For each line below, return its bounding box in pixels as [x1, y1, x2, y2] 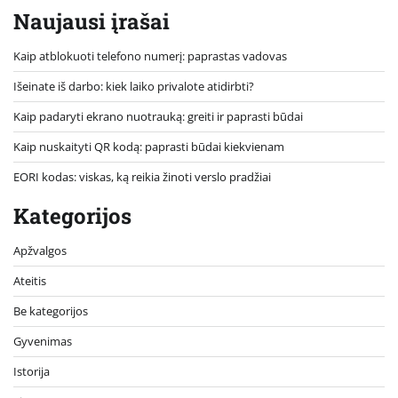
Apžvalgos [13, 242, 67, 259]
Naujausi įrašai [13, 6, 170, 36]
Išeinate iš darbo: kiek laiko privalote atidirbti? [13, 77, 254, 94]
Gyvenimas [13, 332, 72, 349]
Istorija [13, 362, 50, 379]
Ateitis [13, 272, 46, 289]
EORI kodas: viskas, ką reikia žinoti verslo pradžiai [13, 168, 271, 185]
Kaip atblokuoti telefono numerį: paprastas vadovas [13, 47, 287, 64]
